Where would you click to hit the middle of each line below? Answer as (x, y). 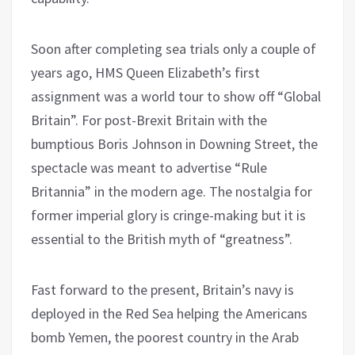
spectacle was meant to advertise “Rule (149, 167)
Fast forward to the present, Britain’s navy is (162, 289)
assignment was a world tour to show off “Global (176, 96)
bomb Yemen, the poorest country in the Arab (165, 337)
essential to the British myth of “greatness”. (162, 239)
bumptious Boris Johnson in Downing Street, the (174, 143)
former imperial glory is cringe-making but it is (168, 215)
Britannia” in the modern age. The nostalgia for (172, 191)
